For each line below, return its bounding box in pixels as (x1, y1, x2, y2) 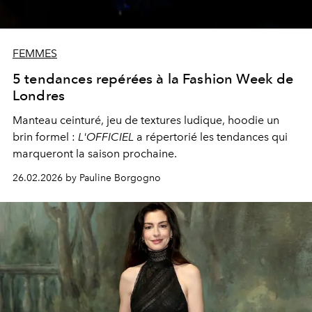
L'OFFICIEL (78, 130, 134, 144)
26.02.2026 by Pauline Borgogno (13, 172, 161, 185)
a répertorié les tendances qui (134, 130, 288, 144)
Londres (13, 87, 65, 104)
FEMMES (13, 47, 57, 61)
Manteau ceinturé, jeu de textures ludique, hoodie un (13, 114, 279, 127)
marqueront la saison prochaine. (13, 147, 177, 161)
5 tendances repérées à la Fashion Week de (13, 70, 294, 88)
